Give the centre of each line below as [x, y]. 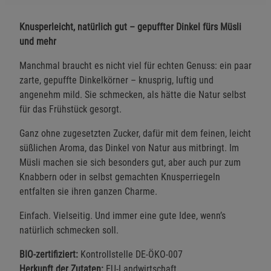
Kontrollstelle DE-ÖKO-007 [130, 254]
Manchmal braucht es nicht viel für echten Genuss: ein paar [135, 65]
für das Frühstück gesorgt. [70, 109]
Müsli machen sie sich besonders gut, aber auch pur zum [130, 162]
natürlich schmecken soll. [69, 230]
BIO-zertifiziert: [49, 254]
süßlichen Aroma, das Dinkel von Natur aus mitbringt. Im [129, 148]
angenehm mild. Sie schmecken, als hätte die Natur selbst [133, 94]
